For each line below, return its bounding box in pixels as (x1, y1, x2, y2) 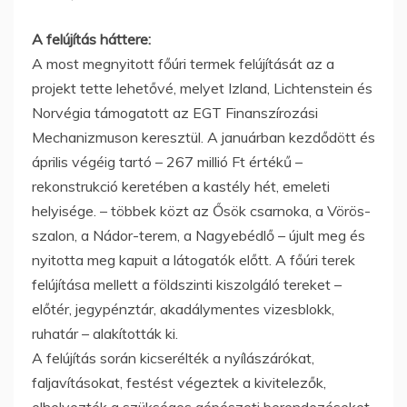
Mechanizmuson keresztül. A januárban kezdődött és (32, 127, 375, 146)
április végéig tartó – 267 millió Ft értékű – (32, 152, 303, 171)
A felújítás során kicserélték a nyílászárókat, (32, 348, 314, 367)
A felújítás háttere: (32, 29, 151, 48)
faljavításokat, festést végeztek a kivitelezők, (32, 372, 326, 392)
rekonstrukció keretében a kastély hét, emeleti (32, 176, 330, 195)
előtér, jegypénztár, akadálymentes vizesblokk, (32, 299, 334, 318)
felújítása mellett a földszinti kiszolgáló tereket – (32, 274, 342, 293)
